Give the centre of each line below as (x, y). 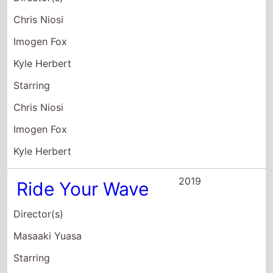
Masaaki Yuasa (48, 236)
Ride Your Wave (83, 189)
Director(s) (39, 214)
